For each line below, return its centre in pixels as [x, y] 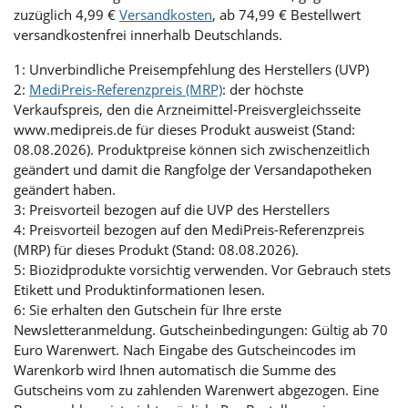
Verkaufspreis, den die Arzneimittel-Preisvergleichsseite [187, 110]
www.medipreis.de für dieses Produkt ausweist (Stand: [184, 130]
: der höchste [263, 90]
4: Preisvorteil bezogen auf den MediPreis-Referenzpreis [189, 230]
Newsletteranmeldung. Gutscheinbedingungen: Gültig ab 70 [201, 330]
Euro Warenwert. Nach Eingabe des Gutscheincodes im [185, 350]
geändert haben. [65, 190]
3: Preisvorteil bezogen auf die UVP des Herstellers [172, 210]
